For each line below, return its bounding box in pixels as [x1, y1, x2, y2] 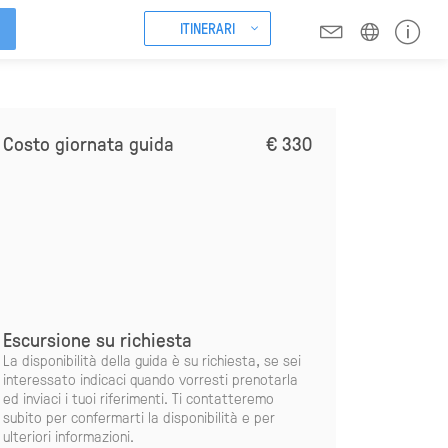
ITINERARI [179, 17, 235, 38]
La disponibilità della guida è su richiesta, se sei [2, 350, 301, 371]
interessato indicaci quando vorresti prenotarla [2, 369, 298, 390]
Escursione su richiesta [2, 326, 192, 353]
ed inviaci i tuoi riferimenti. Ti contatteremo [2, 388, 274, 409]
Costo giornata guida [2, 130, 174, 157]
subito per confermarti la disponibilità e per [2, 407, 275, 428]
